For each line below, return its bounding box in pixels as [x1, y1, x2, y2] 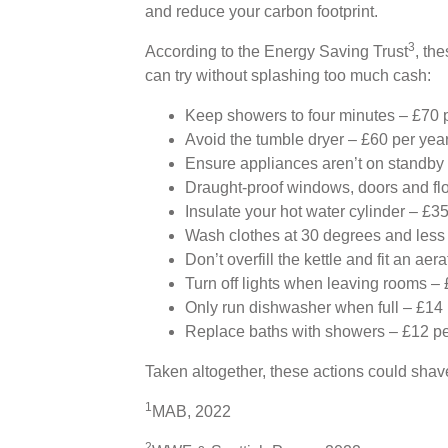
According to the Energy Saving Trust [144, 42, 408, 60]
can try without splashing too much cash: [144, 66, 431, 84]
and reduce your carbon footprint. [144, 2, 378, 20]
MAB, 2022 [151, 402, 231, 420]
